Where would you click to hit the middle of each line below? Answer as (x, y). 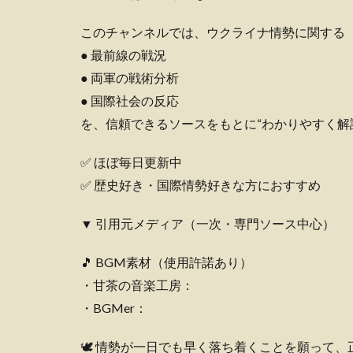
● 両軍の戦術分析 (130, 78)
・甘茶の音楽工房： (137, 285)
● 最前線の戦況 (123, 55)
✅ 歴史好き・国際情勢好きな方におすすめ (201, 185)
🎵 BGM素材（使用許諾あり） (166, 262)
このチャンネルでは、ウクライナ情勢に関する (213, 32)
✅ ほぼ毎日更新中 (131, 162)
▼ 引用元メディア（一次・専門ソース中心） (208, 224)
